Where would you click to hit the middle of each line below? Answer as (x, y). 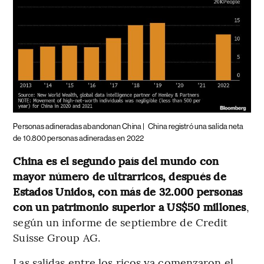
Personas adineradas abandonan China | (80, 126)
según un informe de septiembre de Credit (121, 222)
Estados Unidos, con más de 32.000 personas (128, 191)
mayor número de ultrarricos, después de (120, 176)
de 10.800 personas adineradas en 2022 (79, 138)
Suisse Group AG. (57, 237)
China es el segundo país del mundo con (116, 160)
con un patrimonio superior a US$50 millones (130, 206)
